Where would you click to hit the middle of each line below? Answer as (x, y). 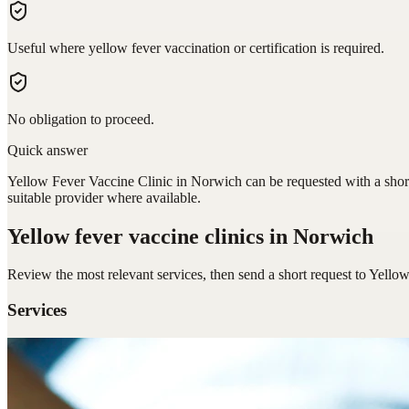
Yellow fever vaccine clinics (136, 236)
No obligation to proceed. (81, 119)
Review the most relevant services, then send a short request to (188, 275)
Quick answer (47, 150)
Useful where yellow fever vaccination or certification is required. (196, 47)
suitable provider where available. (104, 197)
